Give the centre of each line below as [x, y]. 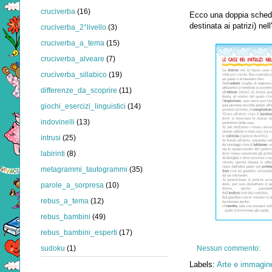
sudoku [53, 248]
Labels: [203, 264]
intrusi [51, 138]
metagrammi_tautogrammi [84, 169]
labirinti [53, 153]
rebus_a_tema [65, 201]
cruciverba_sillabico [74, 74]
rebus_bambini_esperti [79, 232]
